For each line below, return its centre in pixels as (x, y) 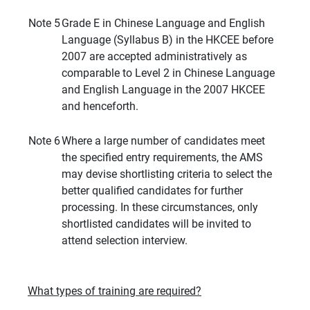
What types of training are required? (115, 291)
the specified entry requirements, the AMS (162, 158)
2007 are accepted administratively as (154, 57)
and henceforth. (100, 107)
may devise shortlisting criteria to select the (167, 174)
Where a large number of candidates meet (163, 141)
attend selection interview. (125, 241)
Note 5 (44, 24)
